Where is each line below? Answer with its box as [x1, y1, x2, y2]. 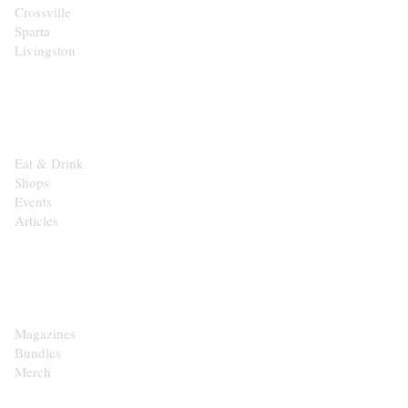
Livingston [15, 40, 76, 59]
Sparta [15, 21, 50, 40]
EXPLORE [15, 87, 77, 101]
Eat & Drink [15, 153, 84, 172]
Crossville [15, 2, 71, 21]
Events [15, 191, 52, 210]
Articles [15, 210, 58, 229]
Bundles [15, 342, 61, 362]
